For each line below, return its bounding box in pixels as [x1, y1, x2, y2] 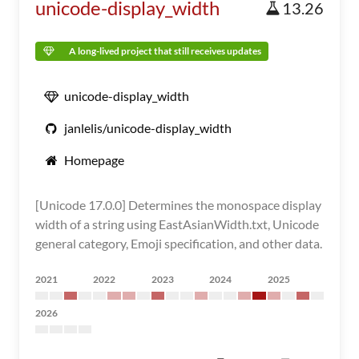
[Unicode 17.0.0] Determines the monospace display [35, 197, 321, 212]
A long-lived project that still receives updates [69, 45, 261, 57]
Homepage [64, 152, 124, 167]
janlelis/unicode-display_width [64, 120, 232, 135]
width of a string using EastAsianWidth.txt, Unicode [35, 216, 319, 232]
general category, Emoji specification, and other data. [35, 236, 322, 251]
